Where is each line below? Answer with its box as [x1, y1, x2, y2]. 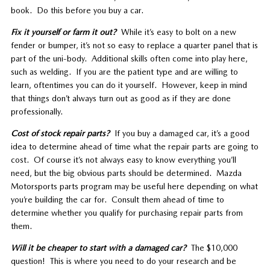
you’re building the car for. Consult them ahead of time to [10, 194, 224, 204]
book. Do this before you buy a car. [10, 5, 143, 15]
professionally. [10, 106, 63, 116]
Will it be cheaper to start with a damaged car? [10, 242, 186, 253]
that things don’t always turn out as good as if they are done [10, 93, 231, 103]
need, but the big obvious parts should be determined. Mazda [10, 168, 242, 178]
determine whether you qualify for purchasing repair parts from [10, 207, 243, 218]
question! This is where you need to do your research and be [10, 256, 236, 266]
